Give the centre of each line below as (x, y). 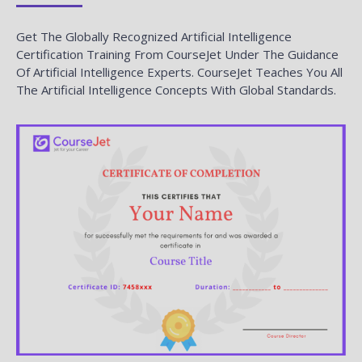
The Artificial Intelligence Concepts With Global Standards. (176, 89)
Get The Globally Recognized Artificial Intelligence (154, 36)
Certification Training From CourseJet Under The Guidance (177, 54)
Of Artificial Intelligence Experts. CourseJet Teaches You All (179, 72)
